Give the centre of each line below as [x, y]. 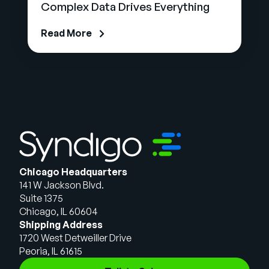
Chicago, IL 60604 [59, 212]
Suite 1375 [41, 198]
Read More [66, 33]
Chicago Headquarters [73, 172]
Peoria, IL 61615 [51, 251]
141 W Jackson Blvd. [62, 185]
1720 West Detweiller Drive [75, 238]
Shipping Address [61, 225]
